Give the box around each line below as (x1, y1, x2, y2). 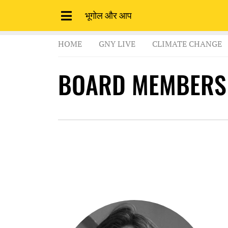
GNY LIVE (99, 38, 135, 50)
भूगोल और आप (85, 9, 132, 21)
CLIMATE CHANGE (152, 38, 222, 50)
